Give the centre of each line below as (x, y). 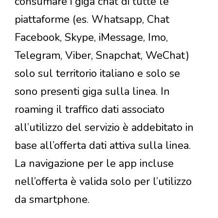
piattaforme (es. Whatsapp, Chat (92, 20)
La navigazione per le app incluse (94, 164)
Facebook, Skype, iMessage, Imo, (91, 38)
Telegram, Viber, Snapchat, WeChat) (102, 56)
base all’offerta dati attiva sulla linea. (103, 146)
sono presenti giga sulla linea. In (92, 92)
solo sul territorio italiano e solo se (97, 74)
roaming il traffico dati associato (90, 110)
